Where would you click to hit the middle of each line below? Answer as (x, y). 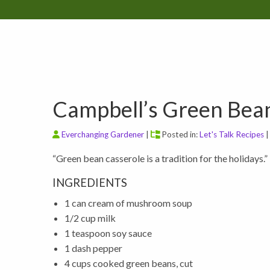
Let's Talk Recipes (232, 134)
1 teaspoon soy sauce (108, 233)
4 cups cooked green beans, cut (129, 263)
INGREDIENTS (90, 183)
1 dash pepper (93, 248)
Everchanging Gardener (103, 134)
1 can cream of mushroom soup (128, 203)
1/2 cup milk (90, 218)
